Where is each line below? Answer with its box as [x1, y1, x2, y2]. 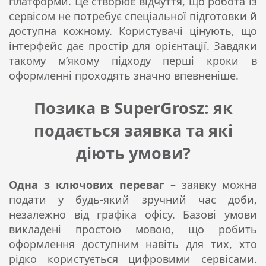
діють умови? [75, 141, 191, 164]
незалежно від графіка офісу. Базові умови [9, 207, 257, 222]
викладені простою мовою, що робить [9, 222, 257, 237]
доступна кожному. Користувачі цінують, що [9, 24, 257, 39]
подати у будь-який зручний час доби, [9, 192, 257, 207]
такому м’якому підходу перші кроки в [9, 53, 257, 68]
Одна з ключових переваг [9, 178, 164, 192]
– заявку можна [164, 178, 257, 192]
